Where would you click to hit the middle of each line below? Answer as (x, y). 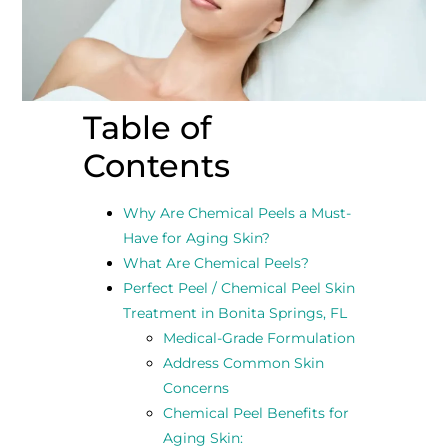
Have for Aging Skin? (196, 237)
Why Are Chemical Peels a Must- (236, 212)
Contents (156, 165)
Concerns (195, 387)
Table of (146, 127)
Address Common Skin (243, 362)
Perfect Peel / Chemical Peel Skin (238, 287)
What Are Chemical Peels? (215, 262)
